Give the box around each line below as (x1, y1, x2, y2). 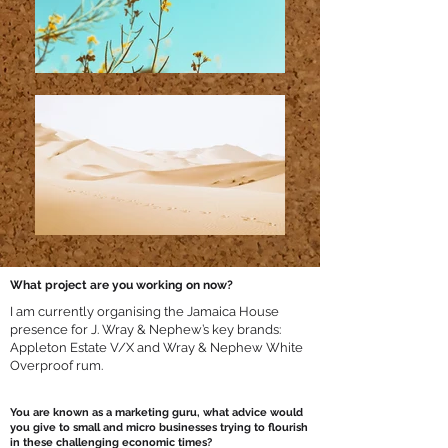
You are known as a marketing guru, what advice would (10, 405, 303, 419)
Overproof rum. (10, 358, 103, 373)
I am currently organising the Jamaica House (10, 304, 279, 319)
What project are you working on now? (10, 278, 233, 292)
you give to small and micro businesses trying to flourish (10, 420, 308, 434)
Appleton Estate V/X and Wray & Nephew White (10, 340, 303, 355)
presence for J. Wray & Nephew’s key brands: (10, 322, 281, 337)
